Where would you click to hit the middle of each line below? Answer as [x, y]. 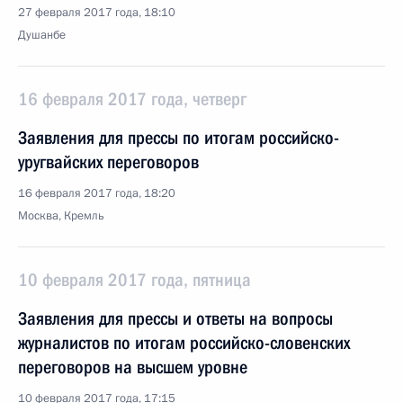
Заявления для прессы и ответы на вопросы [175, 318]
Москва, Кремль [61, 216]
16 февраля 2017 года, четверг [132, 99]
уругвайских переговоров [108, 162]
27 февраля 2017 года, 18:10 [97, 13]
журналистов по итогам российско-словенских [184, 343]
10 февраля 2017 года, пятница [134, 280]
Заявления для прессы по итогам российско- [179, 138]
